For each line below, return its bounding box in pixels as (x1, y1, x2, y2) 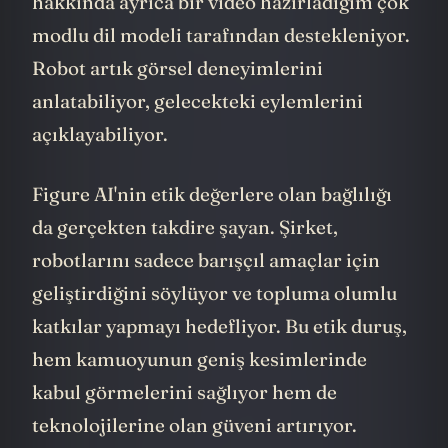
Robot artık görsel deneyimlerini (32, 86, 323, 111)
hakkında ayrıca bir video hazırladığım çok (32, 20, 409, 45)
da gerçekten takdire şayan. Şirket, (32, 244, 338, 269)
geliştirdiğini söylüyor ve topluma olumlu (32, 310, 397, 335)
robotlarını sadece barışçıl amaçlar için (32, 277, 380, 302)
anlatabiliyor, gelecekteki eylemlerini (32, 119, 363, 144)
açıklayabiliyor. (32, 152, 168, 177)
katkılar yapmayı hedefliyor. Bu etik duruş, (32, 343, 407, 368)
